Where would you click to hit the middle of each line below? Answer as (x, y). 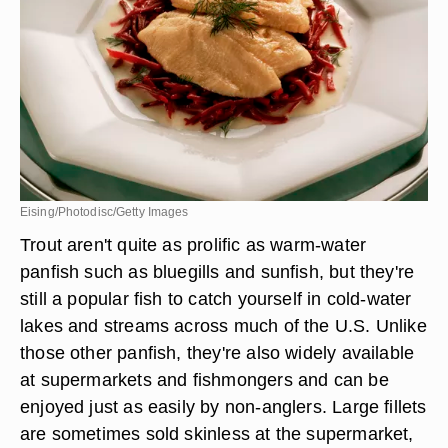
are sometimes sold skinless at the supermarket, (217, 433)
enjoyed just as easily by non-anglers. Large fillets (223, 406)
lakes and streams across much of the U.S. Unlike (223, 325)
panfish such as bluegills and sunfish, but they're (217, 271)
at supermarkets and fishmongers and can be (204, 379)
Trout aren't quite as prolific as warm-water (193, 244)
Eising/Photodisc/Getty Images (104, 212)
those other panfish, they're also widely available (217, 352)
